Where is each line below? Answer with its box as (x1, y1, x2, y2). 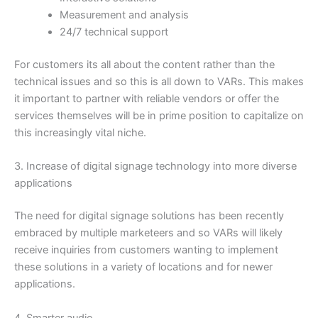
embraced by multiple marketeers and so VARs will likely (14, 226, 283, 240)
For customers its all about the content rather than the (14, 58, 275, 72)
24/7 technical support (59, 26, 168, 39)
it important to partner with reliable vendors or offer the (14, 92, 279, 106)
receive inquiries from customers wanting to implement (14, 243, 278, 257)
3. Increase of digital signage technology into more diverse (14, 160, 297, 173)
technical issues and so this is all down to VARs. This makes (14, 75, 304, 89)
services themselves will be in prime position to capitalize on (14, 109, 304, 123)
